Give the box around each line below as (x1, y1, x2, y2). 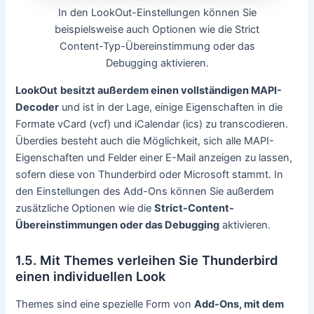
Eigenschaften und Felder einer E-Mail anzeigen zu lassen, (15, 151, 293, 164)
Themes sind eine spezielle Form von (15, 297, 195, 310)
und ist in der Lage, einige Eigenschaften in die (59, 100, 283, 114)
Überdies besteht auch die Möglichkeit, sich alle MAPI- (15, 134, 275, 147)
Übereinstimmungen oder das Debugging (15, 218, 220, 231)
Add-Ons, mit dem (194, 297, 285, 310)
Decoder (15, 100, 60, 114)
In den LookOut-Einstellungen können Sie (57, 6, 257, 20)
